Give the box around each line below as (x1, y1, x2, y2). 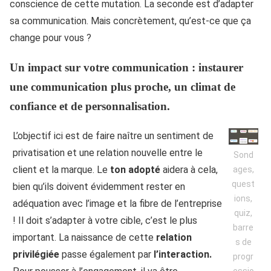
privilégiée (13, 248, 59, 260)
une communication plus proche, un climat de (10, 80, 235, 94)
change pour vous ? (10, 32, 91, 44)
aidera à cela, (160, 163, 218, 175)
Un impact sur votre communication (10, 61, 189, 74)
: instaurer (189, 61, 243, 74)
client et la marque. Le (13, 163, 110, 175)
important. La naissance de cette (13, 231, 156, 243)
